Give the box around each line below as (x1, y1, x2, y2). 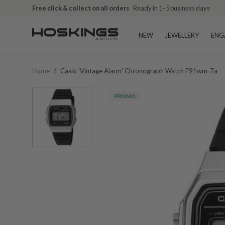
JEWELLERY (165, 31, 199, 39)
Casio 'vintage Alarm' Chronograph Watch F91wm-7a (60, 67, 217, 75)
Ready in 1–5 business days (133, 4, 210, 12)
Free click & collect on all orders (32, 4, 129, 12)
